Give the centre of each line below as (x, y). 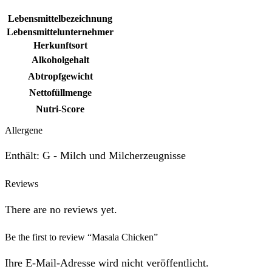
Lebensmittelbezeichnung (60, 19)
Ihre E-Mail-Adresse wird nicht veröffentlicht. (107, 263)
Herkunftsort (60, 46)
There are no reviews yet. (61, 209)
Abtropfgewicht (60, 76)
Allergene (24, 131)
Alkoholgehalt (60, 60)
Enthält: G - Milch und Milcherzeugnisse (95, 156)
